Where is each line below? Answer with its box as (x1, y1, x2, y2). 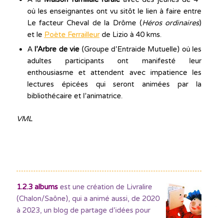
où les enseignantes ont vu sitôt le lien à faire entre (27, 7, 202, 16)
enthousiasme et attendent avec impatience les (27, 68, 202, 77)
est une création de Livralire (57, 182, 152, 191)
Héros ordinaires (142, 18, 200, 27)
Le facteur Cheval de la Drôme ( (27, 18, 142, 27)
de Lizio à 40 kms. (99, 30, 162, 39)
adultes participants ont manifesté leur (27, 56, 202, 65)
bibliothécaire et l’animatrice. (27, 91, 123, 100)
